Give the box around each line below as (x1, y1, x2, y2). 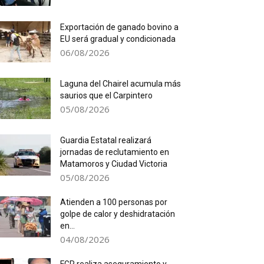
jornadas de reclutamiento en (60, 147, 169, 157)
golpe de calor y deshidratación (60, 209, 175, 219)
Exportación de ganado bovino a (60, 22, 179, 32)
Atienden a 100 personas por (60, 197, 167, 207)
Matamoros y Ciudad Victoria (60, 159, 167, 169)
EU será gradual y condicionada (60, 34, 176, 44)
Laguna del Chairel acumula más (60, 79, 181, 88)
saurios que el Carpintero (60, 91, 153, 100)
